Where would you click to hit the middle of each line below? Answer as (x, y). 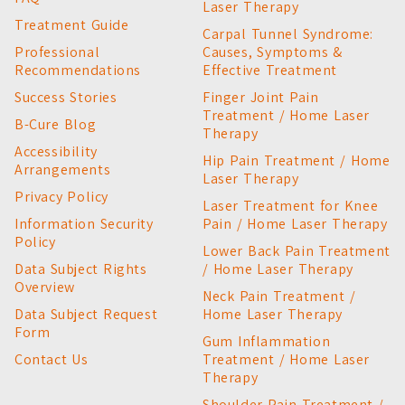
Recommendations (78, 70)
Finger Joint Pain (261, 97)
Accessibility (56, 151)
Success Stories (66, 97)
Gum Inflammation (267, 341)
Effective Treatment (270, 70)
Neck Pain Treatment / (279, 296)
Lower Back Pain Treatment (297, 250)
